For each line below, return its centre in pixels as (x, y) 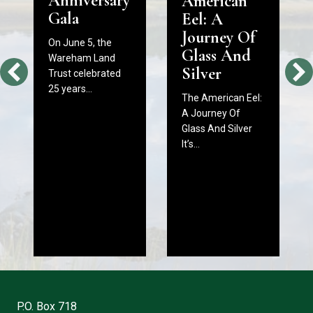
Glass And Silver (217, 128)
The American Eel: (222, 97)
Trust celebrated (85, 74)
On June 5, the (80, 43)
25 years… (70, 89)
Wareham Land (82, 58)
